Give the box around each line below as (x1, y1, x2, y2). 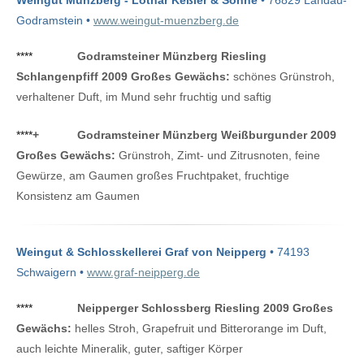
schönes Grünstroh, (230, 70, 335, 84)
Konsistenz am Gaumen (16, 189, 140, 203)
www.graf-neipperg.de (87, 266, 200, 279)
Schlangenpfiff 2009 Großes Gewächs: (16, 70, 230, 84)
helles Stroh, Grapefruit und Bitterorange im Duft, (71, 322, 327, 336)
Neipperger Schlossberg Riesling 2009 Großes (77, 301, 333, 315)
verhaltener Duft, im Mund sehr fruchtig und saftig (16, 90, 271, 104)
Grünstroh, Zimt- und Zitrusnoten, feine (115, 149, 320, 162)
